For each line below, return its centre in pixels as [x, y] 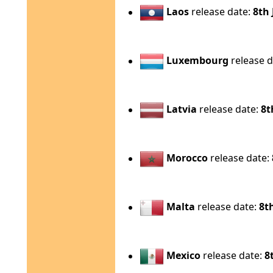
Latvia [182, 109]
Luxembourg [198, 61]
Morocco [187, 158]
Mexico [184, 256]
